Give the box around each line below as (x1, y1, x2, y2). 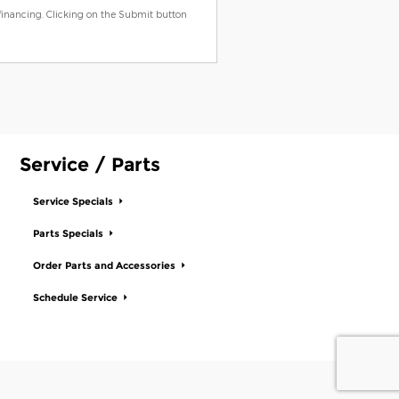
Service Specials (33, 196, 116, 208)
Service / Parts (20, 152, 160, 175)
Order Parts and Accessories (33, 260, 178, 273)
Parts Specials (33, 228, 106, 240)
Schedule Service (33, 292, 120, 305)
